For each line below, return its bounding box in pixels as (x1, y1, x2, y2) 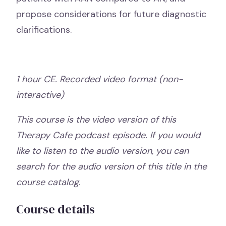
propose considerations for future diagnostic (16, 8, 206, 20)
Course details (16, 201, 95, 217)
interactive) (16, 89, 64, 101)
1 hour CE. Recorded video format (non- (16, 73, 183, 85)
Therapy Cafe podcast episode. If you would (16, 129, 200, 141)
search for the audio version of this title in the (16, 160, 207, 173)
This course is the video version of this (16, 114, 176, 126)
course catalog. (16, 176, 83, 188)
